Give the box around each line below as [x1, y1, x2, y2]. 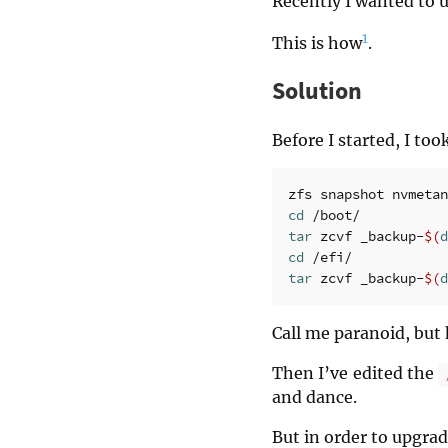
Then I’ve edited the [272, 363, 439, 384]
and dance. [272, 387, 357, 408]
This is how [272, 33, 362, 54]
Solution [272, 75, 362, 107]
